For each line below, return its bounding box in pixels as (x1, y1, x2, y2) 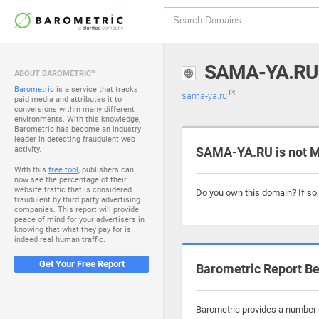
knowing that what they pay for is (14, 225, 131, 234)
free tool (48, 165, 78, 174)
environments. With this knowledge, (14, 115, 140, 124)
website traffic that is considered (14, 185, 132, 194)
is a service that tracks (54, 85, 138, 94)
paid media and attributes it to (14, 95, 122, 104)
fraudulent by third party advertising (14, 195, 140, 204)
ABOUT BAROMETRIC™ (14, 69, 96, 78)
